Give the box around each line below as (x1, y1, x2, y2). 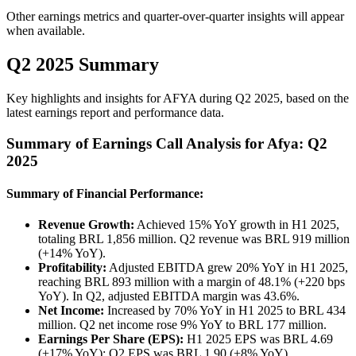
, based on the (280, 91, 349, 105)
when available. (6, 23, 85, 37)
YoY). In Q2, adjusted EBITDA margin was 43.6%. (38, 289, 300, 304)
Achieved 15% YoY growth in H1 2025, (134, 218, 339, 232)
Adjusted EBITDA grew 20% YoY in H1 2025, (106, 261, 348, 275)
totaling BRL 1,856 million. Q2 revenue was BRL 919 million (38, 232, 350, 246)
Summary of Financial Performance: (6, 186, 203, 200)
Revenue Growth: (38, 218, 134, 232)
